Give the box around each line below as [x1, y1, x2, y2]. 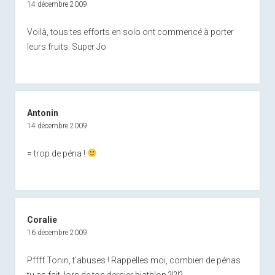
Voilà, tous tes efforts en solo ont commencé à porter [26, 26, 234, 37]
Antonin [26, 107, 58, 118]
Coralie [26, 214, 57, 225]
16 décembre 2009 [26, 228, 87, 237]
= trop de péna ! [26, 148, 87, 158]
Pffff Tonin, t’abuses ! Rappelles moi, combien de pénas [26, 255, 241, 265]
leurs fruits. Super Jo [26, 41, 106, 52]
